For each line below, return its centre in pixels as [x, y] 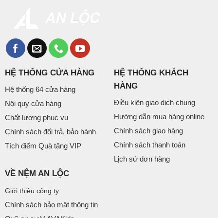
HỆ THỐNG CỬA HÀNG [49, 73]
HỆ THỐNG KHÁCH [151, 73]
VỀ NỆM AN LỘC [37, 174]
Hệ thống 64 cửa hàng [40, 90]
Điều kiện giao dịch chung [154, 103]
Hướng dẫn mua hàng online [159, 117]
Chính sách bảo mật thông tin [51, 204]
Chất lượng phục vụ [36, 118]
